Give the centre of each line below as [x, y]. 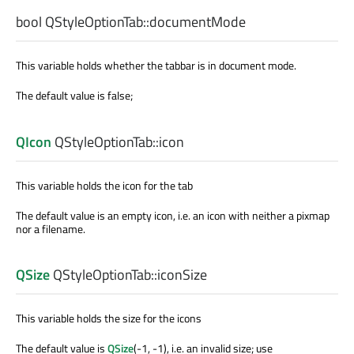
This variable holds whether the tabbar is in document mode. [156, 66]
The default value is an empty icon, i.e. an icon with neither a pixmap [173, 215]
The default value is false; [74, 96]
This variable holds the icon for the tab [104, 185]
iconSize [182, 274]
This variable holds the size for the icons [109, 318]
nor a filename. [51, 228]
